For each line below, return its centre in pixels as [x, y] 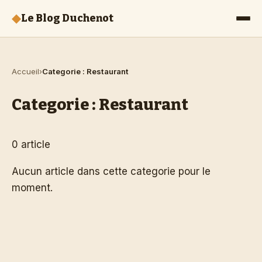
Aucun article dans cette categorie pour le [111, 172]
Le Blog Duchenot [67, 19]
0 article [31, 144]
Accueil [25, 71]
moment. [32, 188]
